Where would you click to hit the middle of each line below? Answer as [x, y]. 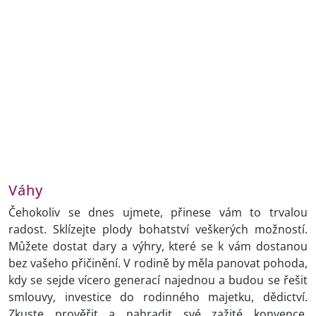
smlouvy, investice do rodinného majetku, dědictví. [158, 297]
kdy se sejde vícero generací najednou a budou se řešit [158, 280]
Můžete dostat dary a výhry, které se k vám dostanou [158, 247]
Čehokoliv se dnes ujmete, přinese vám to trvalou [158, 213]
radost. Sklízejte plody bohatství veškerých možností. [158, 230]
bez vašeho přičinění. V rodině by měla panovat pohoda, [158, 263]
